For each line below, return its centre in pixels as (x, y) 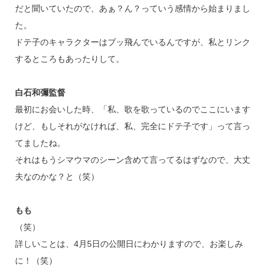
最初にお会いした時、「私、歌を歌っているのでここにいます (132, 109)
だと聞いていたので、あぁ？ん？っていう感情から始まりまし (132, 8)
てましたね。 (40, 143)
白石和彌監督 (40, 92)
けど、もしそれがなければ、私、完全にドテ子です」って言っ (132, 126)
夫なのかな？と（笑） (57, 176)
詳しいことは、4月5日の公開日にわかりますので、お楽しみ (129, 243)
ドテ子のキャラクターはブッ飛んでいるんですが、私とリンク (132, 42)
